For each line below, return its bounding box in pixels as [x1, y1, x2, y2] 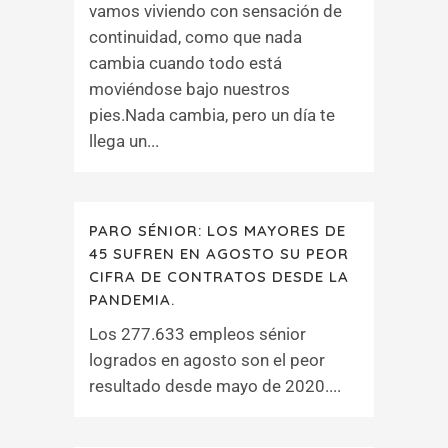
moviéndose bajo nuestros [89, 79, 290, 99]
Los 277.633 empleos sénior [89, 324, 306, 344]
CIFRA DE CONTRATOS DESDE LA [89, 267, 349, 286]
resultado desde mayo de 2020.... [89, 376, 341, 396]
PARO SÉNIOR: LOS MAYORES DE [89, 221, 346, 240]
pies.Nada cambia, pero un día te [89, 105, 335, 125]
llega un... [89, 131, 159, 151]
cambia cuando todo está [89, 53, 282, 73]
